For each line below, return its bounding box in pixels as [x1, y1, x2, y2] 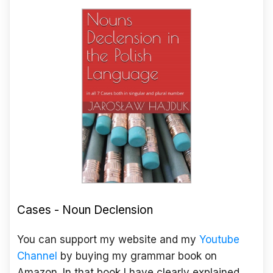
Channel [17, 250, 57, 263]
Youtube [199, 233, 239, 246]
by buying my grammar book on [60, 250, 217, 263]
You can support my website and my [17, 233, 196, 246]
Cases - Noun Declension [17, 203, 153, 218]
